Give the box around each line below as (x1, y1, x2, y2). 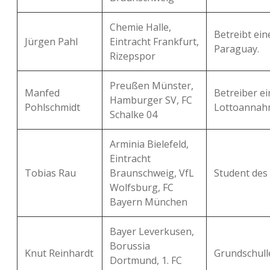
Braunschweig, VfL (110, 166, 194, 180)
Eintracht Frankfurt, (110, 35, 199, 48)
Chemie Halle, (110, 20, 171, 34)
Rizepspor (110, 49, 155, 63)
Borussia (110, 239, 150, 253)
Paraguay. (214, 42, 259, 55)
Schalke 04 (110, 108, 157, 121)
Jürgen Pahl (25, 35, 78, 48)
